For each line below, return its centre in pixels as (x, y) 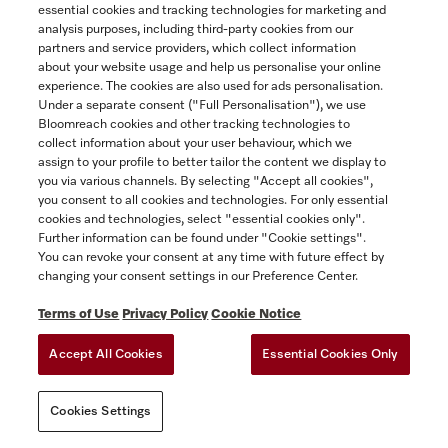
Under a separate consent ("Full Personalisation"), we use (202, 105)
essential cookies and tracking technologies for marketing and (212, 10)
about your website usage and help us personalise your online (210, 67)
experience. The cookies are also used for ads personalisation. (211, 86)
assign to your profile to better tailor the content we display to (212, 162)
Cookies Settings (101, 411)
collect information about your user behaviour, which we (195, 143)
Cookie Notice (256, 314)
